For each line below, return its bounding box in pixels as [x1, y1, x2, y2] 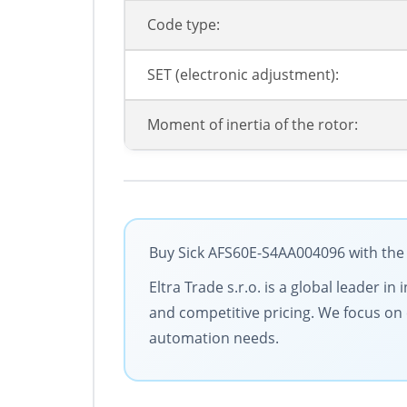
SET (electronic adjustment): [147, 65, 339, 85]
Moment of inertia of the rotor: [147, 114, 358, 135]
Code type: [147, 15, 220, 35]
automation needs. [149, 328, 279, 349]
